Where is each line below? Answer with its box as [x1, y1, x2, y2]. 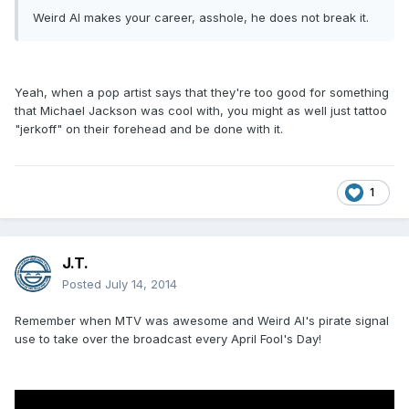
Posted [62, 277, 105, 292]
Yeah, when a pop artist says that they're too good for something [15, 85, 389, 100]
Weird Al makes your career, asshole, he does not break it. [33, 10, 369, 26]
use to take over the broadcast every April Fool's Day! [15, 331, 321, 347]
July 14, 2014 [105, 277, 177, 292]
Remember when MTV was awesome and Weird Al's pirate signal [15, 313, 389, 329]
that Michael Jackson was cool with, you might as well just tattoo [15, 103, 387, 119]
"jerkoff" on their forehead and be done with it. [15, 121, 283, 137]
